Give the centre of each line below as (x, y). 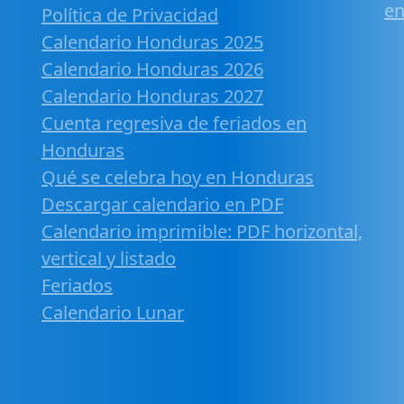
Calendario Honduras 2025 (152, 41)
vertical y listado (109, 258)
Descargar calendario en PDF (162, 204)
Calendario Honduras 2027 (152, 96)
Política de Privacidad (130, 14)
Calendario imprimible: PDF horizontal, (202, 231)
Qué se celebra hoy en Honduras (178, 177)
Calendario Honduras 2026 (152, 69)
